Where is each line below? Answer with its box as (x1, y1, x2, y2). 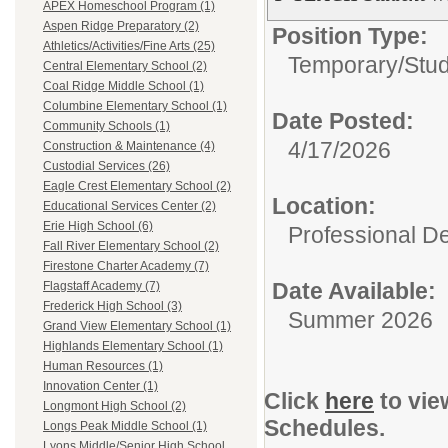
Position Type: (272, 23, 428, 49)
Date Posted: (272, 108, 414, 134)
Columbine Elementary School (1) (43, 99, 227, 114)
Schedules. (264, 415, 385, 441)
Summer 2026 (288, 307, 433, 333)
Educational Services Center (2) (43, 199, 216, 214)
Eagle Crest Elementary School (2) (43, 179, 231, 194)
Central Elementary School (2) (43, 59, 207, 74)
